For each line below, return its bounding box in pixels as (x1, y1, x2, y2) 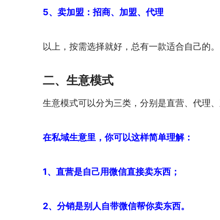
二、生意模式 (43, 73, 113, 88)
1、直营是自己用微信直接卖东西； (43, 166, 180, 177)
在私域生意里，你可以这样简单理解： (43, 132, 193, 143)
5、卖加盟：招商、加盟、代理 (43, 7, 164, 18)
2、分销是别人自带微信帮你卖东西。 (43, 201, 190, 212)
